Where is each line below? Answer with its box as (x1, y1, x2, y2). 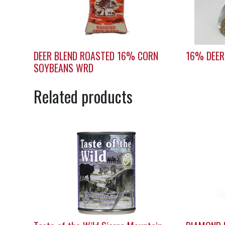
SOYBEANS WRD (34, 60, 94, 76)
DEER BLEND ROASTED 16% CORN (34, 48, 159, 64)
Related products (34, 84, 133, 108)
